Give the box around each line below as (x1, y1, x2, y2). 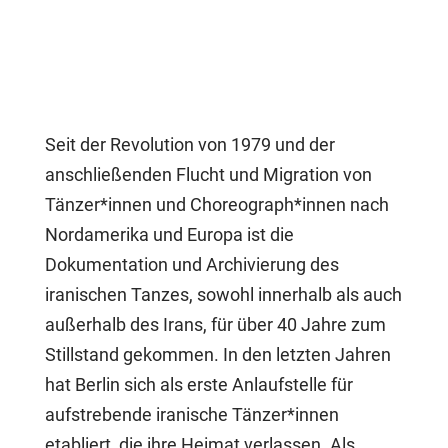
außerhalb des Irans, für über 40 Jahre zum (44, 314, 386, 335)
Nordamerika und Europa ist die (44, 224, 294, 245)
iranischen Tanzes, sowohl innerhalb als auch (44, 284, 402, 305)
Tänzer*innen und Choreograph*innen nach (44, 194, 389, 215)
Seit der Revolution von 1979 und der (44, 134, 335, 155)
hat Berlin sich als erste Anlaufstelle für (44, 374, 353, 395)
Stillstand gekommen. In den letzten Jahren (44, 344, 391, 365)
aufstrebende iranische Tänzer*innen (44, 404, 339, 425)
